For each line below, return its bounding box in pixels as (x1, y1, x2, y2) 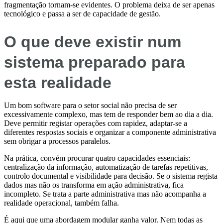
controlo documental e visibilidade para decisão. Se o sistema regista (4, 171, 218, 180)
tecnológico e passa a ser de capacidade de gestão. (4, 9, 161, 18)
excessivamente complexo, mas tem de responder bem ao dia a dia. (4, 110, 213, 118)
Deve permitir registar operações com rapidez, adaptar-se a (4, 118, 187, 127)
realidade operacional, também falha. (4, 198, 119, 207)
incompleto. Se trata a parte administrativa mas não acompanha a (4, 189, 206, 198)
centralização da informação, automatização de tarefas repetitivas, (4, 162, 208, 171)
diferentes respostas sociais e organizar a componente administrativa (4, 127, 216, 136)
